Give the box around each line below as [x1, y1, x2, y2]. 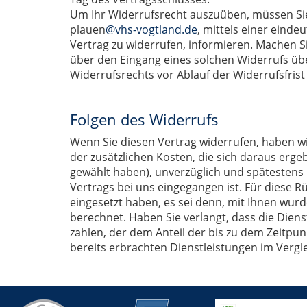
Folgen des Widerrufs [70, 109, 219, 130]
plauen [70, 22, 106, 38]
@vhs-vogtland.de [106, 22, 197, 38]
